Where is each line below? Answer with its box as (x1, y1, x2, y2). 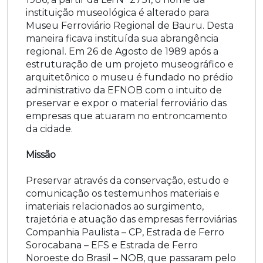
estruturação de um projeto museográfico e (26, 58, 234, 70)
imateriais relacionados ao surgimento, (26, 200, 204, 212)
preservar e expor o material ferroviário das (26, 97, 227, 109)
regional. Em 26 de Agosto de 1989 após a (26, 45, 218, 57)
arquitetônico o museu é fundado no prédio (26, 71, 233, 83)
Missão (26, 149, 56, 160)
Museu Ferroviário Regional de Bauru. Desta (26, 19, 234, 31)
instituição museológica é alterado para (26, 6, 209, 18)
